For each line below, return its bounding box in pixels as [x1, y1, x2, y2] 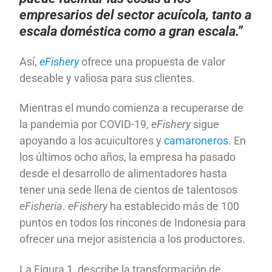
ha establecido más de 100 [107, 200, 240, 213]
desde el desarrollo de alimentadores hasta [19, 167, 228, 180]
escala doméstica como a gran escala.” [19, 24, 243, 39]
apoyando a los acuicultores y [19, 134, 165, 148]
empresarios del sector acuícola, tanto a [19, 7, 252, 23]
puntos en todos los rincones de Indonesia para [19, 216, 246, 229]
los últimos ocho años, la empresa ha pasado [19, 151, 236, 164]
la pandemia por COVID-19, [19, 118, 152, 131]
